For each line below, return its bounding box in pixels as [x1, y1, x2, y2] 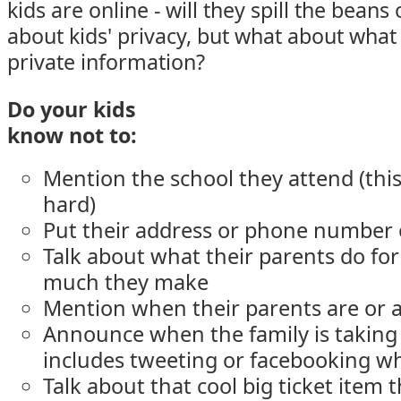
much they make [43, 268, 209, 296]
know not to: [7, 121, 137, 149]
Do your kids [7, 95, 136, 124]
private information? [7, 47, 205, 76]
